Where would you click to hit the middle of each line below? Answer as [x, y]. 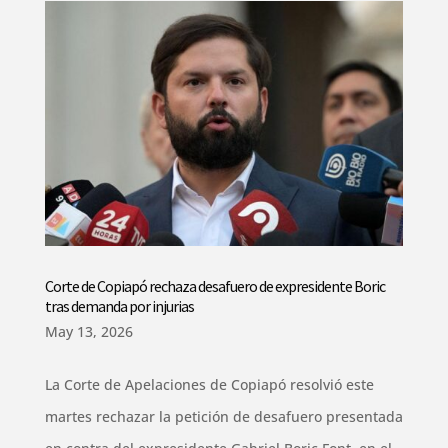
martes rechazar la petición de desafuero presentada [223, 417]
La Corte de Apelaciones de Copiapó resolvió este [209, 385]
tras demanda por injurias [119, 306]
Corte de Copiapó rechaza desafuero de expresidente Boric [214, 286]
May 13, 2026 [88, 332]
